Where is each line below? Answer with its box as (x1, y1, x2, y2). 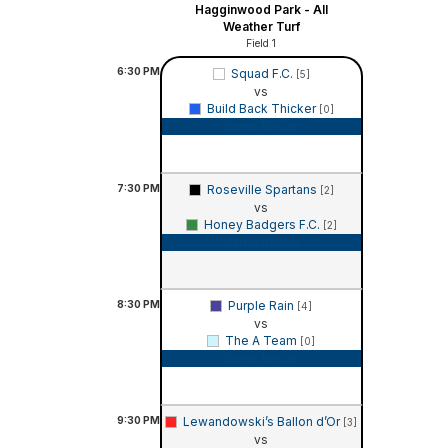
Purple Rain (228, 297, 297, 313)
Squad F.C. (230, 65, 296, 81)
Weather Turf (222, 18, 300, 34)
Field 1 (246, 36, 276, 49)
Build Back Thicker (206, 100, 319, 116)
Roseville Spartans (206, 181, 320, 197)
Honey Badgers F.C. (203, 216, 323, 232)
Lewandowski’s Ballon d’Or (183, 413, 343, 429)
